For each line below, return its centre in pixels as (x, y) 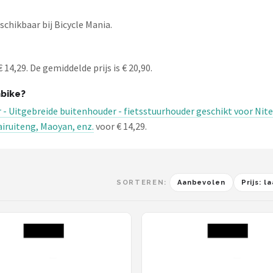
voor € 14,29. (120, 126)
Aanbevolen (201, 183)
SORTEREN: (142, 183)
